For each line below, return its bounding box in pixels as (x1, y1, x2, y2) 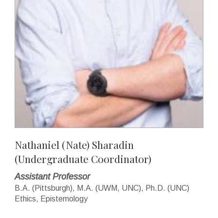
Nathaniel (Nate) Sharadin (15, 138, 134, 151)
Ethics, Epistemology (15, 195, 88, 203)
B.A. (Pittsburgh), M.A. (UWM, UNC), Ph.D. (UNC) (15, 184, 189, 192)
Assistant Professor (15, 172, 90, 182)
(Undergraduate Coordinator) (15, 152, 151, 165)
